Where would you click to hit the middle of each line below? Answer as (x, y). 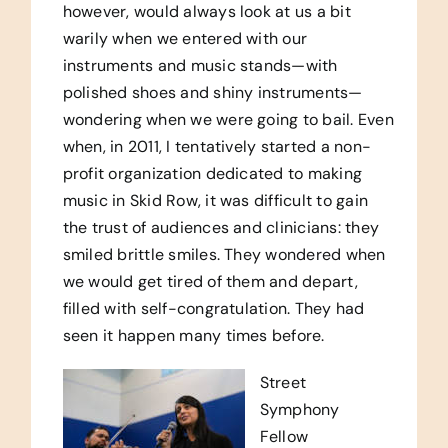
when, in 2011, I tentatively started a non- (217, 146)
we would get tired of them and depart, (210, 281)
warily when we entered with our (185, 38)
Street (283, 382)
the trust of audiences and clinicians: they (221, 227)
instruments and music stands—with (200, 65)
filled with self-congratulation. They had (213, 308)
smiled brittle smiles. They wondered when (224, 254)
